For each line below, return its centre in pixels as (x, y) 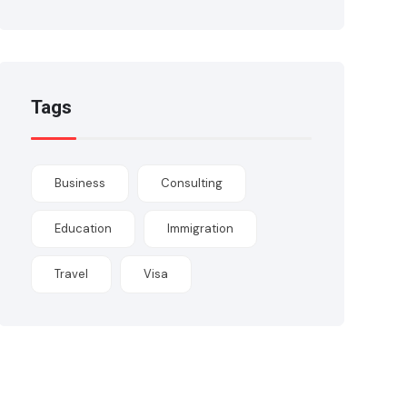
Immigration (201, 228)
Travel (72, 274)
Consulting (192, 183)
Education (84, 228)
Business (80, 183)
